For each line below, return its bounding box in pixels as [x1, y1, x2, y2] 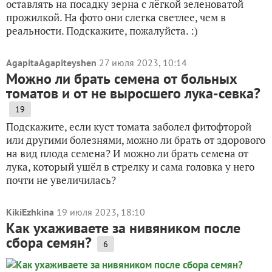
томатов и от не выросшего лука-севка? [6, 84, 260, 103]
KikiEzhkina [6, 206, 54, 218]
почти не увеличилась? [6, 173, 116, 187]
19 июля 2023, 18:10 [56, 206, 145, 218]
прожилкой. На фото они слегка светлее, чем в [6, 10, 226, 24]
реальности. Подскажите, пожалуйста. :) [6, 24, 198, 38]
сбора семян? [6, 233, 92, 252]
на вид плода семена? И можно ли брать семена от [6, 146, 248, 160]
